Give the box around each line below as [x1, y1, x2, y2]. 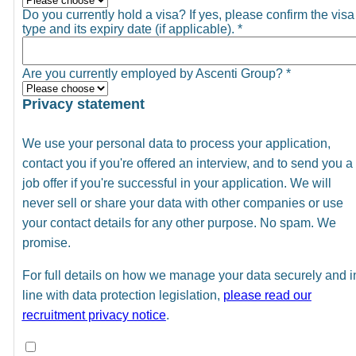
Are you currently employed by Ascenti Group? [21, 66, 286, 80]
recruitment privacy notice [21, 308, 166, 322]
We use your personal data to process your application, [21, 136, 331, 150]
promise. [21, 235, 71, 250]
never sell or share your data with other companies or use [21, 195, 343, 210]
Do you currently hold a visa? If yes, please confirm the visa [21, 7, 354, 21]
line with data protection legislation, [21, 288, 223, 302]
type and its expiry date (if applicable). [21, 21, 238, 36]
